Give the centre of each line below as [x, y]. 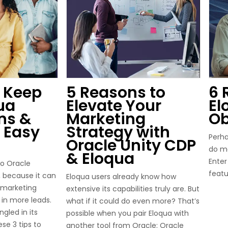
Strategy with [118, 132]
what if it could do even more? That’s [133, 201]
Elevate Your [114, 106]
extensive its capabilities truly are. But [133, 189]
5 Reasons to [116, 93]
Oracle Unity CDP [131, 146]
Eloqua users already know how [121, 177]
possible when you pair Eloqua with [127, 213]
